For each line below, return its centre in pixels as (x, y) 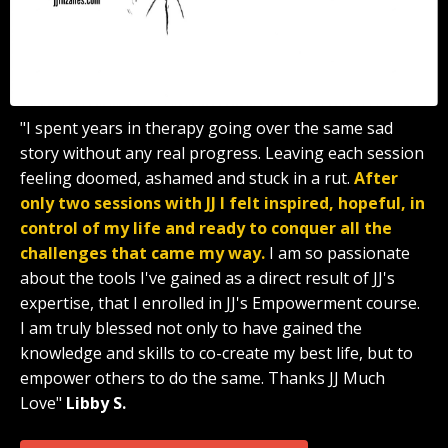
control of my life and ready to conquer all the (206, 227)
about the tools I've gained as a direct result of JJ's (207, 277)
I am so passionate (339, 252)
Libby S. (96, 402)
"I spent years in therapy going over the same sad (206, 127)
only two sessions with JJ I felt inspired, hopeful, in (222, 202)
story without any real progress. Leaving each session (222, 152)
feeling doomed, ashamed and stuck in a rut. (187, 177)
